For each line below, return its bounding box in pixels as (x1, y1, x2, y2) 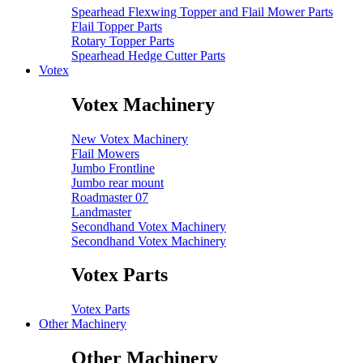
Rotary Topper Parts (71, 33, 174, 48)
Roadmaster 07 (71, 190, 148, 204)
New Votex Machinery (71, 131, 188, 146)
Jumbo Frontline (71, 160, 155, 175)
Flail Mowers (71, 146, 139, 160)
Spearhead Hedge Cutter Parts (71, 48, 225, 62)
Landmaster (71, 204, 131, 219)
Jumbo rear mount (71, 175, 164, 190)
